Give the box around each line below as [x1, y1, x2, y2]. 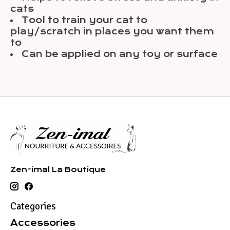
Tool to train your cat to [22, 15, 147, 26]
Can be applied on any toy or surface [22, 49, 218, 60]
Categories [10, 200, 56, 213]
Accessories [10, 217, 75, 228]
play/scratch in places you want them [10, 26, 214, 37]
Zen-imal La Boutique [10, 165, 106, 174]
